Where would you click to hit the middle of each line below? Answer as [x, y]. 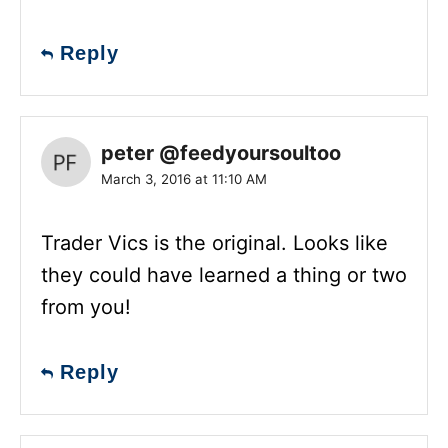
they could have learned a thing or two [224, 274]
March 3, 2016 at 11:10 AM [184, 178]
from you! [86, 306]
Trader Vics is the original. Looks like [214, 242]
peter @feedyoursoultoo [221, 152]
